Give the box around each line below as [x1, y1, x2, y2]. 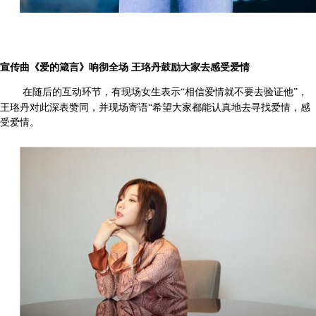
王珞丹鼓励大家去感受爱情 [131, 61, 250, 73]
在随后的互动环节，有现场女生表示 [23, 86, 181, 97]
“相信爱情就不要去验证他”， [181, 86, 308, 97]
